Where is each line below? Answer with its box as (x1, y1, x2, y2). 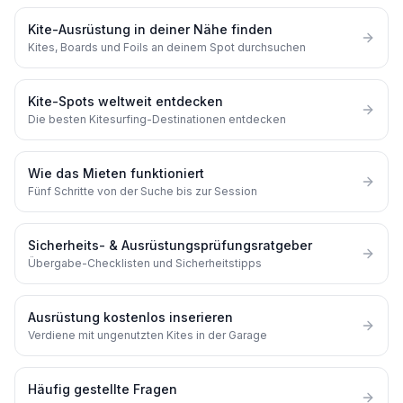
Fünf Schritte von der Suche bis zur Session (28, 184, 257, 198)
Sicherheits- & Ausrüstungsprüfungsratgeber (28, 237, 312, 253)
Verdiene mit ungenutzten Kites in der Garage (28, 328, 267, 342)
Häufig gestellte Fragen (28, 381, 177, 397)
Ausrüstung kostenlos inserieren (28, 309, 233, 325)
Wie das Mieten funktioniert (28, 166, 204, 181)
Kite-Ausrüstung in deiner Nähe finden (28, 22, 273, 37)
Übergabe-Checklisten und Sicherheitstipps (28, 256, 262, 270)
